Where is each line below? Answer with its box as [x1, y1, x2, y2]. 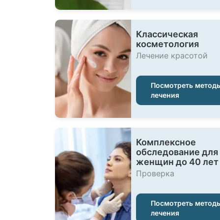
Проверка [136, 168, 174, 178]
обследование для [136, 147, 218, 157]
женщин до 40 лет [136, 157, 219, 167]
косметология [136, 39, 199, 49]
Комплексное [136, 137, 196, 147]
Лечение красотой [136, 51, 208, 60]
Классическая [136, 29, 198, 39]
